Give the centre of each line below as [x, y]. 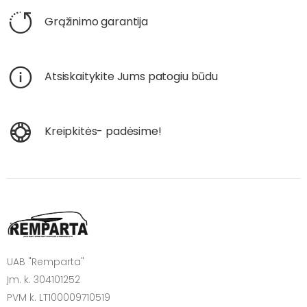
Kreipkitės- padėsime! [103, 131]
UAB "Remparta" [46, 262]
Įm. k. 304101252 [44, 280]
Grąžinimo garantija [96, 21]
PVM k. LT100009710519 [59, 298]
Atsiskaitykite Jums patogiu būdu [131, 76]
